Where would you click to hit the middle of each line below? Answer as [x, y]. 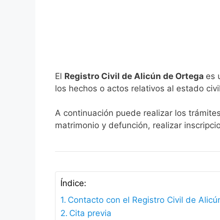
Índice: [73, 183]
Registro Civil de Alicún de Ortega [135, 76]
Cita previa [91, 213]
